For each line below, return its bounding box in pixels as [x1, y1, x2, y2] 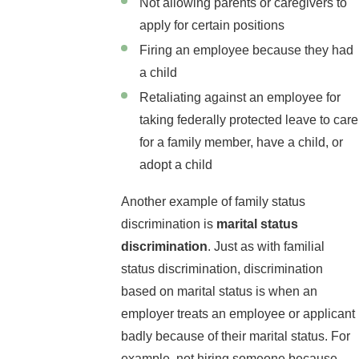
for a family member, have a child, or [139, 135, 344, 150]
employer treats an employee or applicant [120, 306, 355, 321]
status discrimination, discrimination [120, 261, 323, 276]
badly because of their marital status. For [120, 329, 350, 343]
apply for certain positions [139, 18, 285, 33]
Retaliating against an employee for [139, 91, 341, 105]
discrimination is [120, 216, 216, 231]
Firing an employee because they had [139, 43, 354, 58]
